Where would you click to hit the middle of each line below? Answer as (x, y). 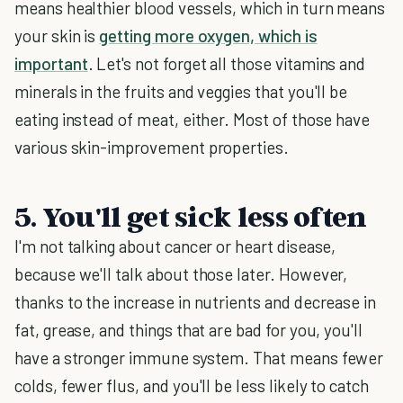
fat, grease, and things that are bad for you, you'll (189, 330)
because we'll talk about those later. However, (181, 274)
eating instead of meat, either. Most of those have (193, 119)
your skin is (57, 36)
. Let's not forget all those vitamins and (227, 63)
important (51, 63)
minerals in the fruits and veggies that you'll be (181, 91)
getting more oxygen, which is (208, 36)
